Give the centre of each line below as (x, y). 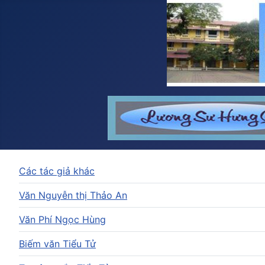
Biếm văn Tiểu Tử (57, 243)
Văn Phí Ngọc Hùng (62, 219)
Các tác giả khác (57, 171)
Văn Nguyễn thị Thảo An (73, 195)
